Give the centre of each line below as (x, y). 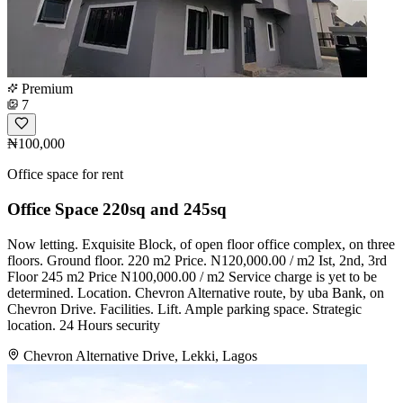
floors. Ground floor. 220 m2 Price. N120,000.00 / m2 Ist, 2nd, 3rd (197, 260)
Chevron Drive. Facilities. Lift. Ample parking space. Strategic (184, 309)
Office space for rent (65, 175)
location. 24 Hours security (84, 325)
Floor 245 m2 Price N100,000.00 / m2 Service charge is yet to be (192, 276)
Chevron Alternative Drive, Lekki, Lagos (140, 355)
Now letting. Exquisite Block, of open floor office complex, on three (201, 244)
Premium (45, 89)
